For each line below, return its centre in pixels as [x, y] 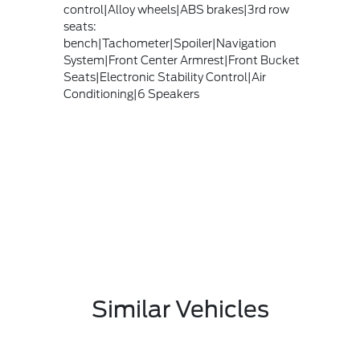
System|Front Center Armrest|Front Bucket [181, 61]
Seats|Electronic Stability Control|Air [164, 78]
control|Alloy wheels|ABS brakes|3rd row [176, 10]
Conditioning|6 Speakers [131, 94]
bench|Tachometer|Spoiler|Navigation [170, 44]
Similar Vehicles [180, 310]
